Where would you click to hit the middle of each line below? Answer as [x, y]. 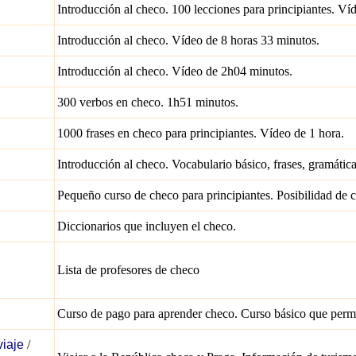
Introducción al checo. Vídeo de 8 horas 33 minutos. [188, 40]
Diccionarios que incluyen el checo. [147, 226]
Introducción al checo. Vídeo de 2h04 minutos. [175, 71]
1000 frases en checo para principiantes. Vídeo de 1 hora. [201, 133]
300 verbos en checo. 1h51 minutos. [148, 102]
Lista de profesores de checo [128, 270]
